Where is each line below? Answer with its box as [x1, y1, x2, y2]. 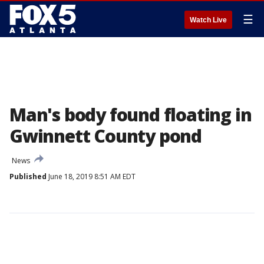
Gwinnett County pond [9, 124, 202, 148]
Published [9, 171, 47, 181]
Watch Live [190, 16, 227, 24]
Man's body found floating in [9, 103, 252, 127]
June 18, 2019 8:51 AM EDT [47, 171, 136, 181]
